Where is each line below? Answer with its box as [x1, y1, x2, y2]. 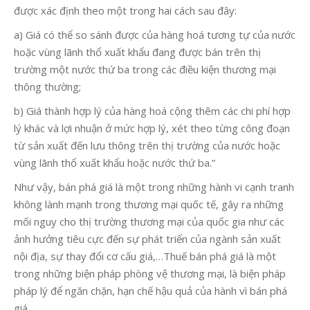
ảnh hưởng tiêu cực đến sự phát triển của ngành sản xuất [14, 232, 281, 246]
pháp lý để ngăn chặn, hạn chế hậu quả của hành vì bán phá [14, 284, 287, 298]
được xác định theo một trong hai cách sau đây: [14, 3, 237, 18]
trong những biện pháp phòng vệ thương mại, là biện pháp [14, 266, 286, 281]
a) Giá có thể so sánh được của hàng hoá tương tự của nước [14, 28, 295, 42]
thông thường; [14, 80, 81, 94]
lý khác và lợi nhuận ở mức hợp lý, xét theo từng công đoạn [14, 121, 290, 136]
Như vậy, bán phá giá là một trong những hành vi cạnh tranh [14, 180, 294, 194]
